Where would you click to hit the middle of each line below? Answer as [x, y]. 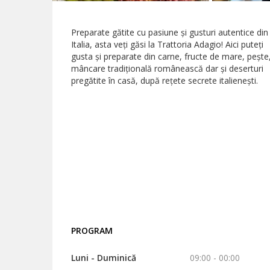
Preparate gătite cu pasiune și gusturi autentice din [169, 32]
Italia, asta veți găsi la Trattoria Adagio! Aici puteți [167, 44]
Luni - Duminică [103, 257]
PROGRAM [92, 230]
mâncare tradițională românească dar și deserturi [167, 68]
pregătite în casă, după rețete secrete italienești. [164, 80]
